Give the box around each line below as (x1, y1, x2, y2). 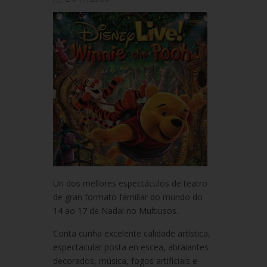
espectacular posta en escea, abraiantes (53, 241, 209, 253)
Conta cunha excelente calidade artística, (53, 228, 210, 240)
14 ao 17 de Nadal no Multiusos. (53, 205, 178, 217)
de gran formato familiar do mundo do (53, 191, 203, 203)
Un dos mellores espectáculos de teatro (53, 178, 207, 190)
